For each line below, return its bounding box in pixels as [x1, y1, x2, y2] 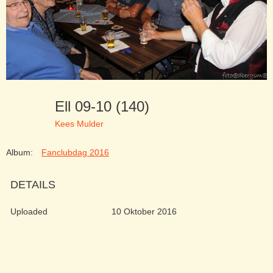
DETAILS [10, 179, 55, 191]
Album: [6, 147, 33, 158]
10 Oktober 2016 [111, 207, 177, 217]
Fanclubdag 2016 [41, 147, 109, 158]
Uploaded [10, 207, 48, 217]
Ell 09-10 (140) [55, 98, 158, 115]
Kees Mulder [55, 118, 104, 129]
